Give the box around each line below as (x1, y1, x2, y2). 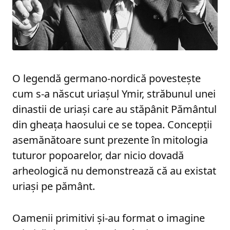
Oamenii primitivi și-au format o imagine (12, 210, 205, 225)
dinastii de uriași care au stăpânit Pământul (12, 102, 217, 116)
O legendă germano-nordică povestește (12, 71, 201, 85)
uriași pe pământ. (12, 179, 95, 193)
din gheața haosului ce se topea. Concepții (12, 117, 212, 131)
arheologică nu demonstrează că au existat (12, 163, 216, 178)
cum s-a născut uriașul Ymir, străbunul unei (12, 86, 216, 101)
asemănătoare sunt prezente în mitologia (12, 132, 208, 147)
